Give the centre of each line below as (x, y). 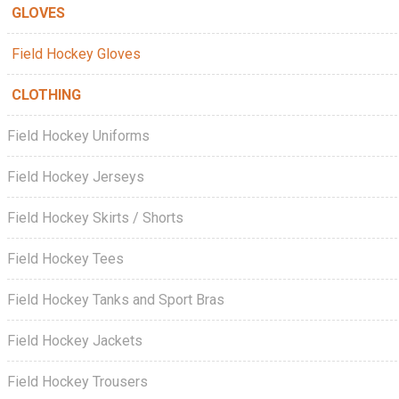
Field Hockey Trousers (77, 382)
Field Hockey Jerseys (76, 177)
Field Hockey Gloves (76, 54)
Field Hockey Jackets (75, 341)
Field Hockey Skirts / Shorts (95, 218)
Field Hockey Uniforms (78, 136)
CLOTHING (46, 95)
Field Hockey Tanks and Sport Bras (116, 300)
